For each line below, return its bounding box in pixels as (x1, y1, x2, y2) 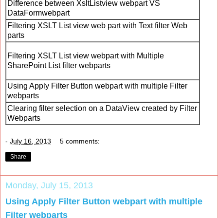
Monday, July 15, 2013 (5, 181, 93, 191)
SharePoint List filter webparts (7, 61, 110, 70)
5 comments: (60, 137, 100, 145)
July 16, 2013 (10, 137, 51, 145)
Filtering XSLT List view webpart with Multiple (7, 52, 164, 60)
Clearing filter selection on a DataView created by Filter (7, 104, 197, 113)
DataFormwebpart (7, 9, 70, 18)
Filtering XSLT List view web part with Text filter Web (7, 21, 187, 30)
